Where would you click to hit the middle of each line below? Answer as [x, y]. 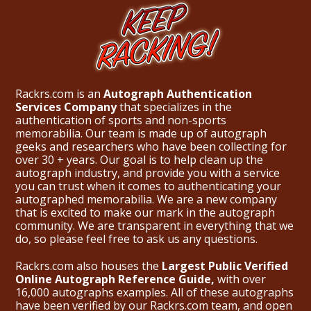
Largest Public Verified [225, 266]
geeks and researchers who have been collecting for [151, 147]
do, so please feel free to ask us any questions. [136, 239]
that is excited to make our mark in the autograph [145, 213]
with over [240, 279]
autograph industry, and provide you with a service [148, 173]
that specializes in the [174, 107]
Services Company [66, 107]
